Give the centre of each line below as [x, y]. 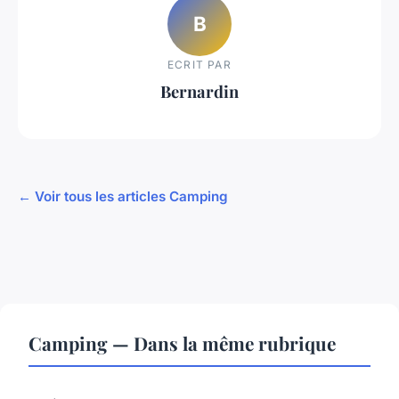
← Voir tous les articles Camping [123, 196]
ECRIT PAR [199, 64]
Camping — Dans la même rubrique [182, 342]
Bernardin [199, 91]
